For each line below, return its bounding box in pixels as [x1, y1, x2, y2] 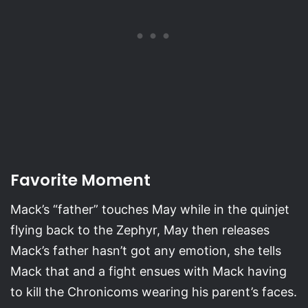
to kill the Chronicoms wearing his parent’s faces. [10, 284, 297, 299]
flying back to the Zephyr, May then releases [10, 222, 269, 237]
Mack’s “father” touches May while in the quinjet [10, 201, 289, 217]
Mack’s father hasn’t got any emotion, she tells [10, 243, 281, 258]
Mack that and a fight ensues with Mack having [10, 263, 287, 278]
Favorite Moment [10, 169, 151, 192]
